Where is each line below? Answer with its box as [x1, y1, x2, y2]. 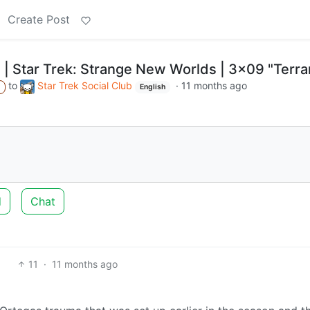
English [140, 82, 166, 91]
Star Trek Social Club [37, 80, 133, 91]
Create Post [8, 12, 70, 26]
